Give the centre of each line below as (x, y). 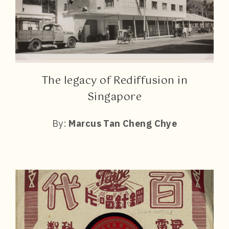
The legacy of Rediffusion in (114, 81)
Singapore (114, 97)
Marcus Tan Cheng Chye (123, 123)
